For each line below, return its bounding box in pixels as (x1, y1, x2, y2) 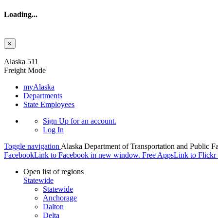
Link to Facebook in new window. (34, 150, 140, 159)
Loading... (4, 10, 37, 19)
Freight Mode (4, 66, 46, 74)
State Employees (23, 100, 74, 109)
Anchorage (43, 193, 77, 202)
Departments (23, 91, 62, 100)
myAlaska (23, 82, 54, 91)
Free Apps (142, 150, 174, 159)
